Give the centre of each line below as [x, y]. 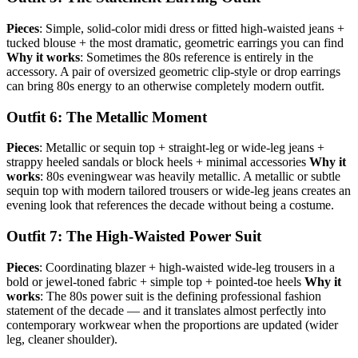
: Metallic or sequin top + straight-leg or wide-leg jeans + [182, 148]
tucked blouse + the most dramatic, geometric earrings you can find [175, 42]
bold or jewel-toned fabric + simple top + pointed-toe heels [155, 281]
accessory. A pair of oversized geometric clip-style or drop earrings [173, 71]
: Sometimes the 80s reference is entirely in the [197, 57]
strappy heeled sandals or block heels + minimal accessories [158, 162]
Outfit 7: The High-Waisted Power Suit [134, 237]
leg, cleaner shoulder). [62, 339]
